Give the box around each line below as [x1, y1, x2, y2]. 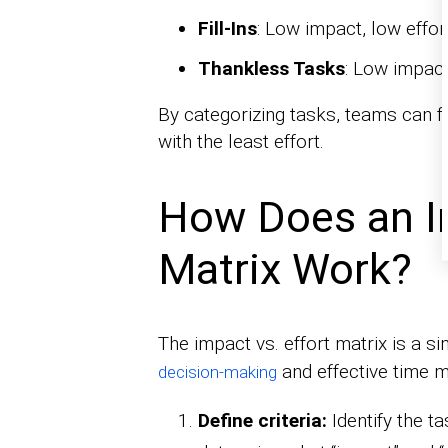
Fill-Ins [197, 16, 257, 40]
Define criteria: [197, 409, 327, 433]
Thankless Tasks [197, 56, 345, 80]
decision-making [157, 362, 277, 383]
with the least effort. [157, 129, 324, 153]
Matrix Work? [157, 243, 412, 294]
